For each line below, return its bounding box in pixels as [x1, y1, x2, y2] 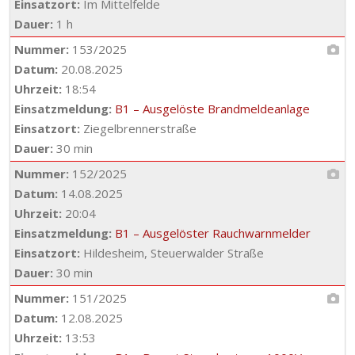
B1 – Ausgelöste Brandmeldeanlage [115, 101, 310, 116]
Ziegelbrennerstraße [80, 120, 197, 136]
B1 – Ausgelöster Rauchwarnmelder [115, 225, 311, 241]
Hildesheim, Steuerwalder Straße [80, 245, 264, 261]
